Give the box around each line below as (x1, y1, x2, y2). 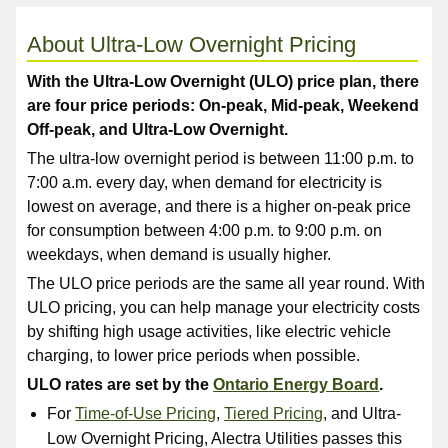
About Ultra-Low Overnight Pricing (27, 32, 357, 58)
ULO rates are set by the (27, 375, 214, 393)
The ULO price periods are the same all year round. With (27, 274, 426, 292)
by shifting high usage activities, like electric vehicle (27, 322, 392, 340)
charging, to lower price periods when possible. (27, 346, 361, 364)
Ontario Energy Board (213, 375, 380, 393)
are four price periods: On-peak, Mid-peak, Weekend (27, 97, 420, 115)
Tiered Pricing (224, 405, 324, 423)
